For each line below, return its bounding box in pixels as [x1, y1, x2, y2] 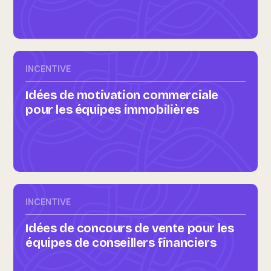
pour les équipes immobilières [25, 102, 199, 117]
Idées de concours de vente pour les [25, 221, 234, 235]
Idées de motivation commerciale [25, 88, 218, 102]
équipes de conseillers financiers [25, 235, 217, 250]
